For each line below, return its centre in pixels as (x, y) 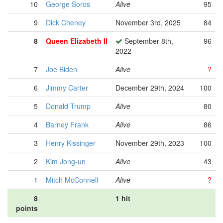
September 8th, (148, 41)
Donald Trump (68, 106)
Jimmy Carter (67, 88)
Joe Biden (61, 69)
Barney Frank (67, 124)
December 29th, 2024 (150, 88)
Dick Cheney (66, 22)
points (27, 208)
